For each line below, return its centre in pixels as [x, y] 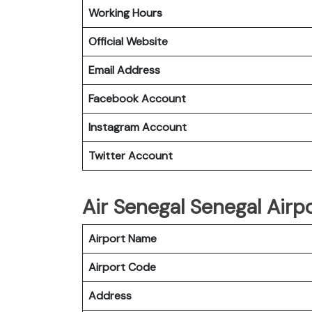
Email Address [124, 70]
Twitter [107, 155]
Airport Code [122, 267]
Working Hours [125, 13]
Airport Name [123, 238]
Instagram [114, 127]
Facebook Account [137, 98]
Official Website [128, 41]
